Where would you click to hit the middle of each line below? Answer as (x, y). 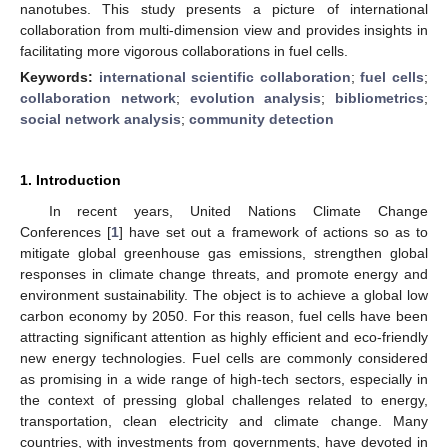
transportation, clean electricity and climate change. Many (224, 420)
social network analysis (100, 118)
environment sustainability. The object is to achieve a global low (224, 294)
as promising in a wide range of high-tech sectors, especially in (224, 378)
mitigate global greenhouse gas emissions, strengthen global (224, 252)
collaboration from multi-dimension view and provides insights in (224, 29)
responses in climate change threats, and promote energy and (224, 273)
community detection (261, 118)
